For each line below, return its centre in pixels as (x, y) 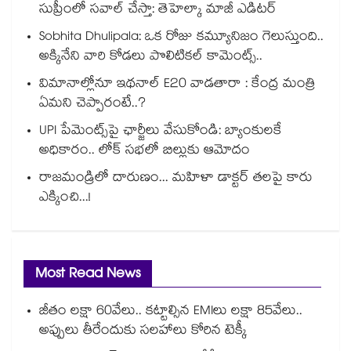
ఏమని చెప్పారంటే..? (92, 105)
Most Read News (88, 276)
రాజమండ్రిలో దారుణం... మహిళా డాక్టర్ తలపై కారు (176, 179)
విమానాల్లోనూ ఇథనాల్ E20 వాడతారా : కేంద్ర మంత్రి (177, 85)
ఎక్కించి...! (65, 199)
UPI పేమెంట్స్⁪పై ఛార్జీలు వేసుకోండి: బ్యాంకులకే (161, 132)
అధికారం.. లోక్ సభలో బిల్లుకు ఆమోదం (145, 152)
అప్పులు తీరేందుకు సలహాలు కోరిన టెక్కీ (143, 332)
